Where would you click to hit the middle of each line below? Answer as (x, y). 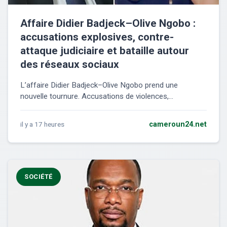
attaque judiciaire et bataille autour (105, 51)
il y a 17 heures (42, 124)
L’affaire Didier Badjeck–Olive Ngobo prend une (99, 85)
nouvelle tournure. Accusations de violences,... (97, 97)
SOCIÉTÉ (39, 177)
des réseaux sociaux (70, 65)
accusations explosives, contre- (97, 37)
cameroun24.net (178, 125)
